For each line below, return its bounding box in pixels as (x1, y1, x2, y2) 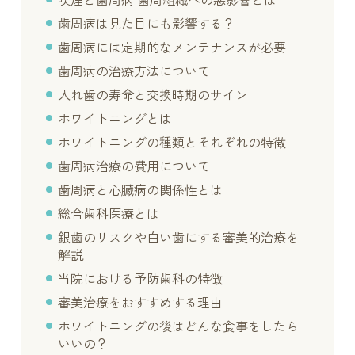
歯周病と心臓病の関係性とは (58, 182, 223, 198)
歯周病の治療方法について (58, 63, 211, 79)
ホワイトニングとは (58, 111, 173, 127)
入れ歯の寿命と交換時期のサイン (58, 87, 249, 103)
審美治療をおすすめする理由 (58, 295, 223, 311)
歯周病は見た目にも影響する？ (58, 16, 236, 32)
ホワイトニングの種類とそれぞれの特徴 (58, 135, 287, 151)
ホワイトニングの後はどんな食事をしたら (58, 319, 300, 334)
